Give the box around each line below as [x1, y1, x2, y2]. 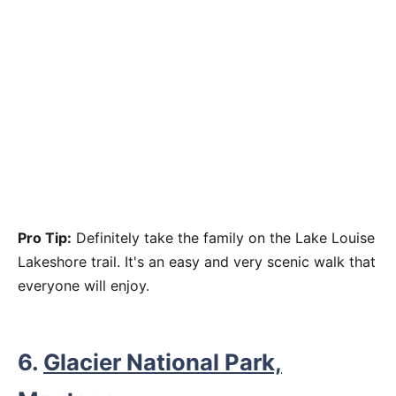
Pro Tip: [18, 229, 72, 247]
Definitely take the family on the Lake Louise [72, 229, 375, 247]
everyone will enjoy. [18, 277, 149, 295]
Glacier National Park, [43, 348, 282, 377]
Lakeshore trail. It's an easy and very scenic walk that [18, 253, 376, 271]
